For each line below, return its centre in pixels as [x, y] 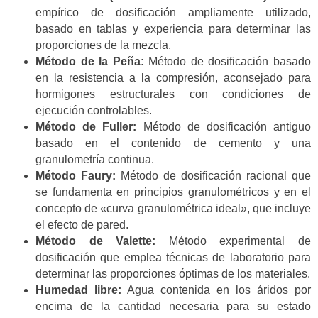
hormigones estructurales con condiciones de [173, 94]
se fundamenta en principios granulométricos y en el [173, 192]
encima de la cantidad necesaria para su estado [173, 306]
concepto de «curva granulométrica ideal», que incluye [173, 208]
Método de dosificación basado [227, 61]
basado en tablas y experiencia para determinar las [173, 28]
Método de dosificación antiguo [224, 126]
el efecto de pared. [82, 224]
